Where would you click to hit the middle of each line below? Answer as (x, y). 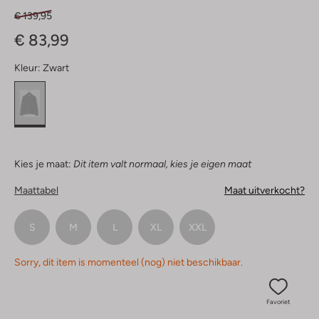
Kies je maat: (43, 164)
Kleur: (27, 68)
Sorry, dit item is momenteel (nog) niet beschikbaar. (129, 262)
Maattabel (36, 190)
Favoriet (278, 302)
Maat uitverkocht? (265, 190)
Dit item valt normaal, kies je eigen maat (162, 164)
